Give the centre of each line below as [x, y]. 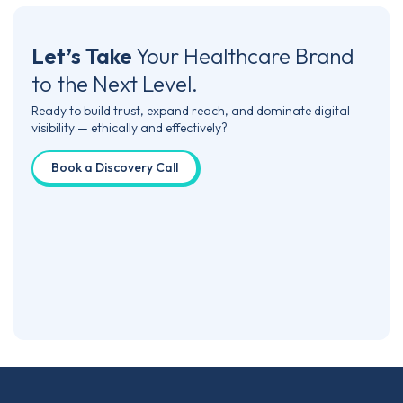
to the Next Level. [115, 84]
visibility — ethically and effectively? [130, 128]
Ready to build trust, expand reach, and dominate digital [191, 111]
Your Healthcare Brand [243, 56]
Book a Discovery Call [115, 168]
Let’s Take [82, 56]
